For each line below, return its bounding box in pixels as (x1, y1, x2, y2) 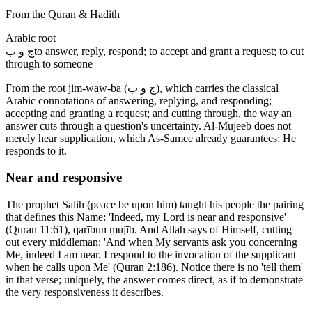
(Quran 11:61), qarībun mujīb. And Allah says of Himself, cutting (6, 224, 292, 236)
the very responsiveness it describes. (6, 286, 164, 299)
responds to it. (6, 144, 67, 157)
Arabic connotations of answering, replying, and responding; (6, 94, 272, 107)
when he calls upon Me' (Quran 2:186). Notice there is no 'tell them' (6, 261, 303, 274)
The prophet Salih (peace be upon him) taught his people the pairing (6, 198, 304, 211)
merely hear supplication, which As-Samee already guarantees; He (6, 132, 296, 144)
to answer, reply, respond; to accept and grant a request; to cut (34, 45, 304, 57)
